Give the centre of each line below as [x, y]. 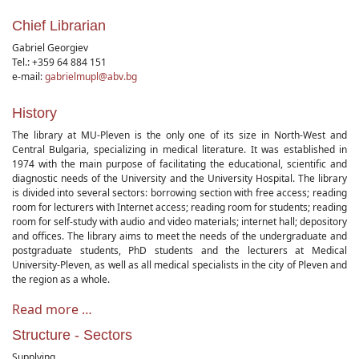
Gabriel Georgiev [50, 48]
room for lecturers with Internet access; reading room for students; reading [179, 207]
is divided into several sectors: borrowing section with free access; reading [179, 193]
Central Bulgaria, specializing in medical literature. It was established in [179, 149]
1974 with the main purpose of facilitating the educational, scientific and [179, 164]
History [34, 113]
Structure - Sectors [72, 335]
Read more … [52, 309]
